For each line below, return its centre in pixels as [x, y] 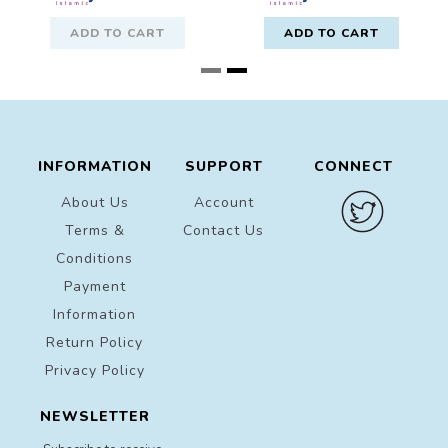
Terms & [94, 230]
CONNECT [353, 166]
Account [223, 202]
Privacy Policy [94, 370]
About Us [94, 202]
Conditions [95, 258]
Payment [94, 286]
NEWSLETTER [94, 416]
